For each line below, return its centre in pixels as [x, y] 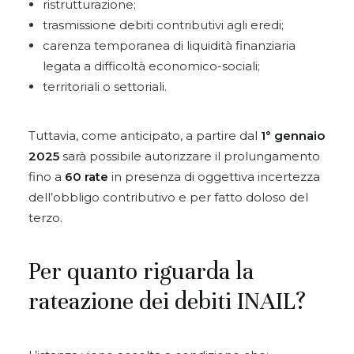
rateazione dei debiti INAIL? [167, 301]
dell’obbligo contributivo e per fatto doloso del [168, 197]
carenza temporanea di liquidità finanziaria [169, 45]
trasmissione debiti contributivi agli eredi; [163, 25]
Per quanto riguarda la [141, 271]
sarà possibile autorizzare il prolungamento [190, 156]
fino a [47, 177]
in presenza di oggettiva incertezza [214, 177]
